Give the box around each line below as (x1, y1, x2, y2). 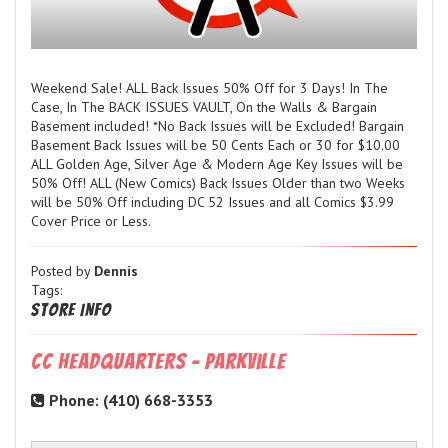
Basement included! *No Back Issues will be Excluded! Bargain (31, 117, 404, 136)
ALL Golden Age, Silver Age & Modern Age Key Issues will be (31, 155, 403, 174)
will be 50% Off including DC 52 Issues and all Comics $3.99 (31, 193, 394, 212)
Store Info (31, 300, 112, 320)
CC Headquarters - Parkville (31, 350, 286, 374)
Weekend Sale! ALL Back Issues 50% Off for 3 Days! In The (31, 79, 388, 98)
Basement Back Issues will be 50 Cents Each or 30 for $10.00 (31, 136, 400, 155)
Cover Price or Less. (31, 212, 151, 231)
